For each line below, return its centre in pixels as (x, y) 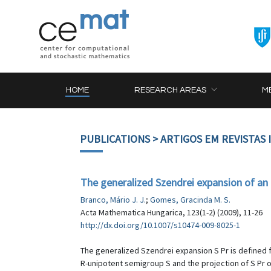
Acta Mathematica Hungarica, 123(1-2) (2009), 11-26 (171, 212)
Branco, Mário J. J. (113, 200)
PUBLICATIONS (115, 139)
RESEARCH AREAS (171, 90)
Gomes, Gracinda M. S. (190, 200)
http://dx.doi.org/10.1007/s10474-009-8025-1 (160, 225)
